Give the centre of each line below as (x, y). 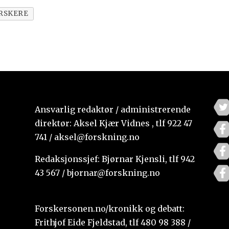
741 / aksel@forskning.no (87, 137)
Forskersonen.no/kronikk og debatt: (110, 209)
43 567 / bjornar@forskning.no (98, 173)
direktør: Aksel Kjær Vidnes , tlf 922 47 (114, 123)
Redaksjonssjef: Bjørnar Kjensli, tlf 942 (115, 159)
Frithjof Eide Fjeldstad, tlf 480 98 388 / (113, 223)
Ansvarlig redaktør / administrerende (113, 110)
